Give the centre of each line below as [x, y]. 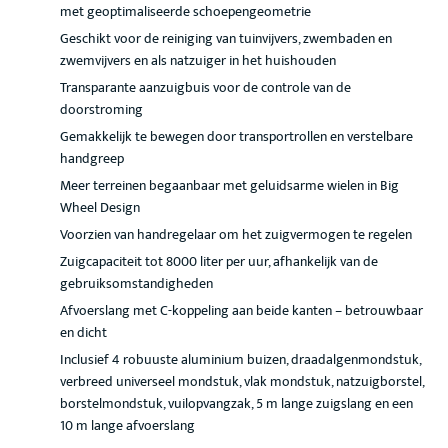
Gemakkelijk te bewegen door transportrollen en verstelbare [236, 136]
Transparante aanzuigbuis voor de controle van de [205, 87]
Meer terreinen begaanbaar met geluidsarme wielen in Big [229, 185]
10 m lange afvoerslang [127, 425]
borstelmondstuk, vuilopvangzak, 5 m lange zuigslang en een [236, 403]
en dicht [83, 332]
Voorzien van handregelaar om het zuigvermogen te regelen [236, 234]
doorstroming [101, 109]
